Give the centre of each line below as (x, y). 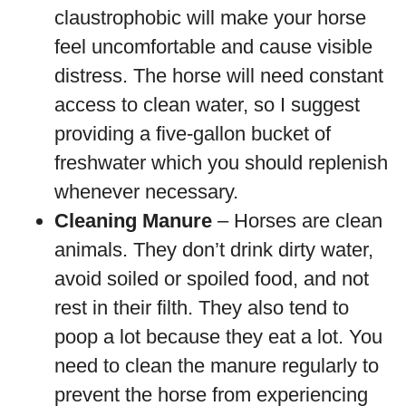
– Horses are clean (297, 221)
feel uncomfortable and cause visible (213, 47)
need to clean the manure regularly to (217, 366)
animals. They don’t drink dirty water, (214, 250)
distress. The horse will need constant (219, 76)
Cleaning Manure (133, 221)
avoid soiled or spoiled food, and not (212, 279)
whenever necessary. (146, 192)
